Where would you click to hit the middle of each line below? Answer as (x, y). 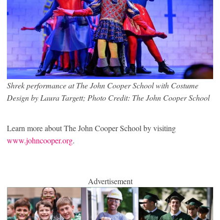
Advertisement (110, 181)
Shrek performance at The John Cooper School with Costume (103, 85)
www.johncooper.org (40, 140)
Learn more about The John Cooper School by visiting (91, 128)
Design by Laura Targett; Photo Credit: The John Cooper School (108, 97)
